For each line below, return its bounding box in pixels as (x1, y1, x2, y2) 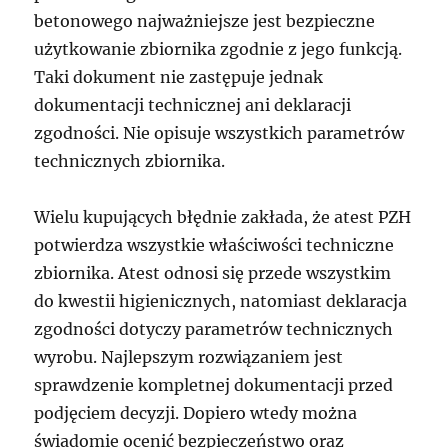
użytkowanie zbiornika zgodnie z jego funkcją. (34, 39, 403, 59)
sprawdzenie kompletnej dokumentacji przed (34, 375, 394, 395)
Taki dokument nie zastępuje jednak (34, 67, 324, 87)
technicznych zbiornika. (34, 151, 226, 171)
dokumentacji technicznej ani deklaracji (34, 95, 352, 115)
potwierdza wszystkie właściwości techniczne (34, 235, 395, 255)
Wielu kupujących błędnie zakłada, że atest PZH (34, 207, 412, 227)
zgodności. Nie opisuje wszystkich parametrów (34, 123, 405, 143)
